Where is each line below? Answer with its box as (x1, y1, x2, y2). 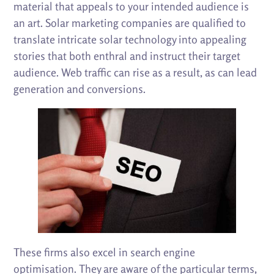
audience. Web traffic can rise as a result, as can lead (13, 65, 257, 80)
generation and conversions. (13, 82, 146, 96)
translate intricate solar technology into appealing (13, 32, 247, 46)
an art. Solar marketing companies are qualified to (13, 16, 246, 30)
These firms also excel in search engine (13, 245, 196, 259)
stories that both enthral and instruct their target (13, 49, 241, 63)
